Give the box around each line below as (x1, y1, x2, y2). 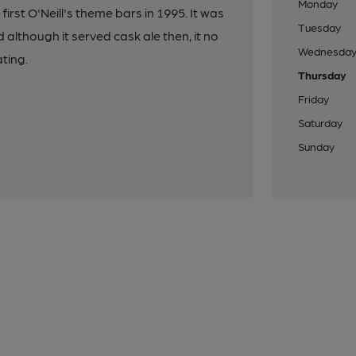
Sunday (298, 140, 335, 153)
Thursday (298, 68, 347, 81)
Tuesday (298, 21, 342, 33)
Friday (298, 92, 330, 105)
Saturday (298, 116, 343, 129)
